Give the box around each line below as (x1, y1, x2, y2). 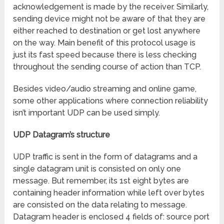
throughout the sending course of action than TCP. (13, 62, 201, 72)
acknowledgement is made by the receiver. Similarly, (13, 2, 209, 12)
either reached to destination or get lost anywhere (13, 26, 201, 36)
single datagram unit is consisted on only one (13, 164, 181, 174)
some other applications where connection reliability (13, 96, 208, 106)
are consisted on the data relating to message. (13, 200, 187, 210)
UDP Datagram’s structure (13, 130, 110, 140)
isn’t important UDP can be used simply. (13, 108, 160, 118)
